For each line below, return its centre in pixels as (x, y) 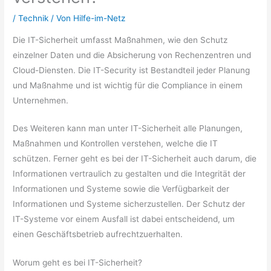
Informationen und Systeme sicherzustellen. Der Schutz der (129, 204)
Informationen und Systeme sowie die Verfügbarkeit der (121, 189)
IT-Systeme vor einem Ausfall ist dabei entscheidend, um (124, 219)
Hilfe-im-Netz (100, 18)
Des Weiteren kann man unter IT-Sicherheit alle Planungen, (128, 129)
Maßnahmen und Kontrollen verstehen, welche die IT (116, 144)
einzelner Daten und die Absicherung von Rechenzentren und (132, 55)
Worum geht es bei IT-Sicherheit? (78, 263)
